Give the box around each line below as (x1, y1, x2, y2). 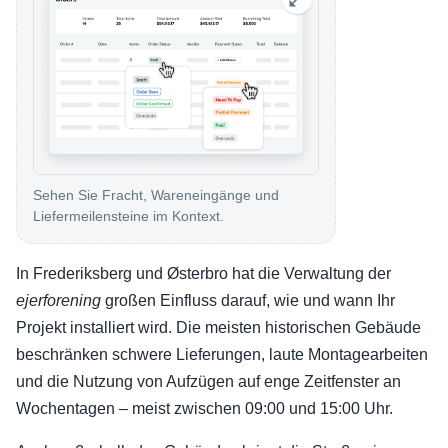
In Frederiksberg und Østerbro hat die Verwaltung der (16, 265, 391, 283)
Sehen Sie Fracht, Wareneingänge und (33, 187, 279, 204)
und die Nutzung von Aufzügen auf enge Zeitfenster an (16, 373, 401, 391)
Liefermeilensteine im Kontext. (33, 208, 224, 225)
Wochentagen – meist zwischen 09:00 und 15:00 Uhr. (16, 400, 393, 418)
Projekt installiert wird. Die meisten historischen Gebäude (16, 319, 421, 337)
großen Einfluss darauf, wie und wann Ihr (101, 292, 395, 310)
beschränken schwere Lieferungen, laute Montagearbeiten (16, 346, 428, 364)
